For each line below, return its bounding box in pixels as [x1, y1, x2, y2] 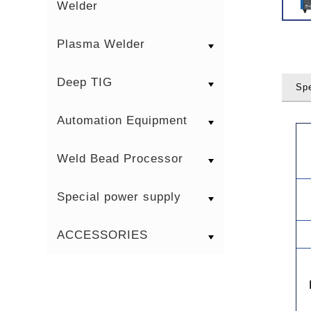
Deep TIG [57, 75, 113, 89]
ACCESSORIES [57, 228, 149, 242]
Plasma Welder [57, 37, 146, 51]
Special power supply [57, 190, 182, 203]
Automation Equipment [57, 113, 188, 127]
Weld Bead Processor [57, 151, 184, 165]
